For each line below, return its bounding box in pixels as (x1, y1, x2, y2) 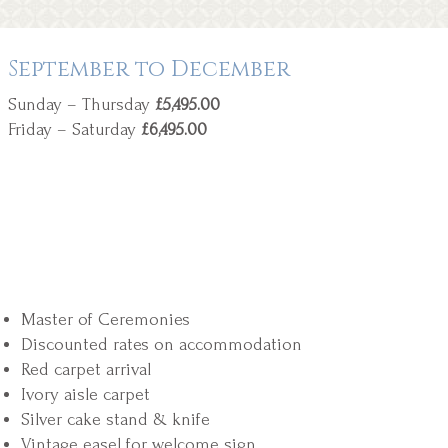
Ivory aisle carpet (21, 384, 150, 404)
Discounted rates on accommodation (21, 334, 302, 354)
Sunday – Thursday (7, 94, 155, 114)
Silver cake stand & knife (21, 409, 210, 429)
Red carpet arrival (21, 359, 151, 379)
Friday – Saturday (7, 119, 136, 139)
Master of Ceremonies (21, 309, 190, 329)
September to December (7, 54, 290, 84)
